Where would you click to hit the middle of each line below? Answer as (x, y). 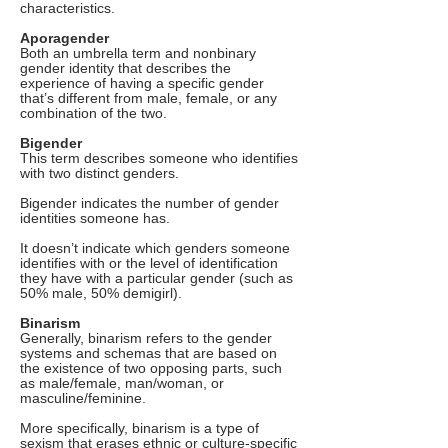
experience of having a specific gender (142, 83)
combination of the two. (93, 113)
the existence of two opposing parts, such (151, 368)
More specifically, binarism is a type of (139, 428)
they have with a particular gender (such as (156, 278)
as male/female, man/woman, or (122, 383)
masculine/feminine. (83, 398)
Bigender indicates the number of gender (149, 203)
